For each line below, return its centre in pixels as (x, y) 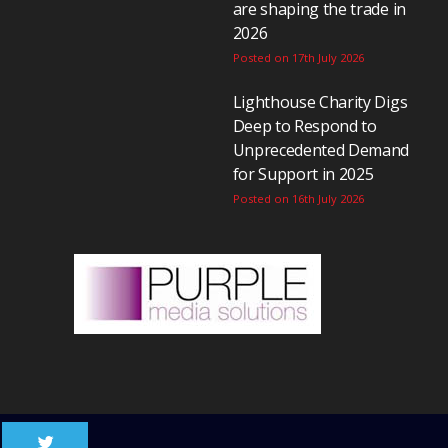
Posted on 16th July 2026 (298, 198)
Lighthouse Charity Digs (320, 101)
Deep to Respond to (304, 125)
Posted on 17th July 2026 (298, 57)
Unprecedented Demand (321, 149)
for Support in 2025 (303, 173)
